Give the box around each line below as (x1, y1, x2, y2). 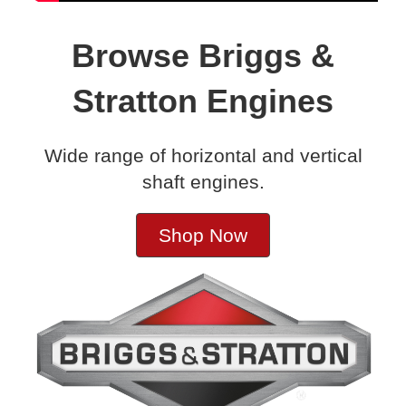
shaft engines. (141, 170, 265, 192)
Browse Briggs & (72, 36, 334, 74)
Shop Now (159, 224, 247, 246)
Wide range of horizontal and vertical (43, 144, 362, 166)
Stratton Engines (72, 82, 333, 120)
